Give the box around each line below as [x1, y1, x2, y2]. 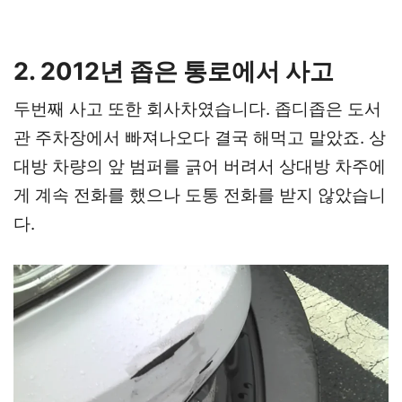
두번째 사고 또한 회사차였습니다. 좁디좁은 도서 [13, 99, 381, 120]
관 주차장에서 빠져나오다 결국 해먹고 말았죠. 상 [13, 127, 386, 149]
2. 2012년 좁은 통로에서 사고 [13, 57, 334, 87]
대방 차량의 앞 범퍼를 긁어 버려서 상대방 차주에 [13, 156, 386, 178]
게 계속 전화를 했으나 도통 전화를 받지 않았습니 [13, 185, 386, 206]
